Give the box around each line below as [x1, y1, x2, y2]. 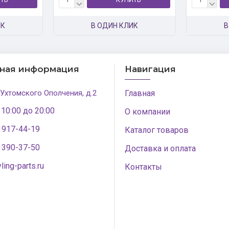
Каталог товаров [125, 125, 189, 135]
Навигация [125, 64, 176, 74]
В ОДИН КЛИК [91, 21, 138, 30]
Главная [125, 88, 155, 98]
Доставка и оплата [125, 144, 196, 153]
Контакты [125, 162, 162, 172]
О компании [125, 107, 170, 117]
